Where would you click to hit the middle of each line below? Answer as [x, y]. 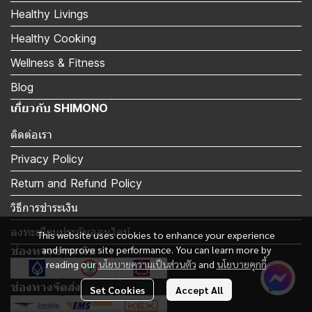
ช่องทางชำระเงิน [53, 251]
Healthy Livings [49, 14]
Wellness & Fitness [58, 63]
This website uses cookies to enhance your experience [156, 235]
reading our [72, 264]
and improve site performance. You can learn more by [156, 249]
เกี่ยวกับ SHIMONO [59, 108]
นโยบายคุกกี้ [241, 264]
